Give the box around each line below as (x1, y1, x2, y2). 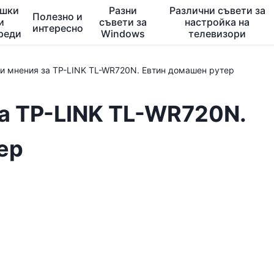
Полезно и (32, 10, 83, 23)
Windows (101, 28, 146, 40)
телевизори (188, 28, 246, 40)
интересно (32, 21, 83, 34)
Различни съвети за (169, 4, 265, 17)
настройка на (185, 16, 250, 28)
